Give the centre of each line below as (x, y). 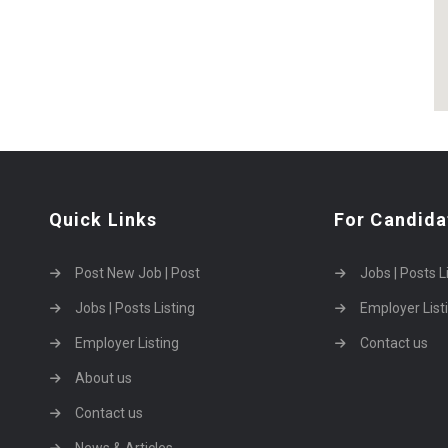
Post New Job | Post (137, 273)
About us (103, 378)
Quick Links (103, 219)
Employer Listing (127, 343)
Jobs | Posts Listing (135, 308)
